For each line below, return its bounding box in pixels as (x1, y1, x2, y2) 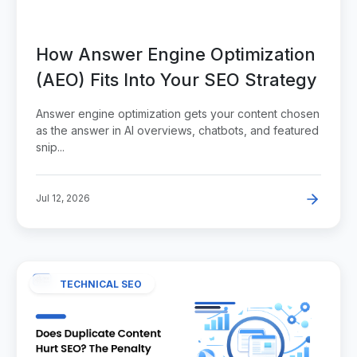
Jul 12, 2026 (36, 191, 90, 204)
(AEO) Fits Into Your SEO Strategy (36, 69, 317, 90)
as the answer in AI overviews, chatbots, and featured (36, 123, 319, 137)
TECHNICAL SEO (60, 277, 142, 289)
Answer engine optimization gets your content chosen (36, 106, 320, 120)
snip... (36, 139, 65, 154)
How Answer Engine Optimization (36, 43, 316, 65)
